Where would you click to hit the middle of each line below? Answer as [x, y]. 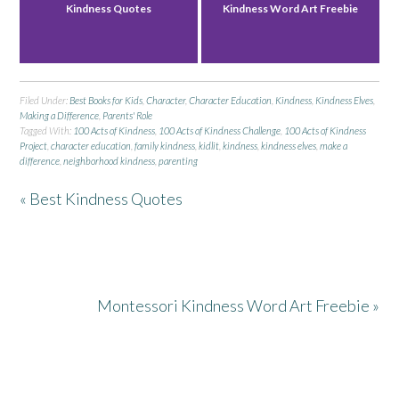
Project [34, 146]
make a [334, 146]
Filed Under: [45, 101]
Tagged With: [47, 131]
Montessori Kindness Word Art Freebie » [238, 306]
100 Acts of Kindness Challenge [220, 131]
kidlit [209, 146]
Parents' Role [128, 116]
